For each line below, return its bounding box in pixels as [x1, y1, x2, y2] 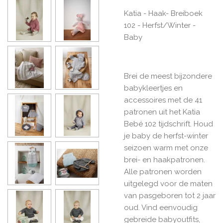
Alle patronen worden [124, 167, 202, 176]
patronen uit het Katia [124, 107, 200, 116]
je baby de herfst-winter [124, 131, 208, 140]
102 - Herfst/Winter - [124, 20, 196, 30]
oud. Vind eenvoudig [124, 203, 198, 212]
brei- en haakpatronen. [124, 155, 205, 164]
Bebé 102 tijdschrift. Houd [124, 119, 213, 128]
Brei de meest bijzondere [124, 71, 212, 81]
